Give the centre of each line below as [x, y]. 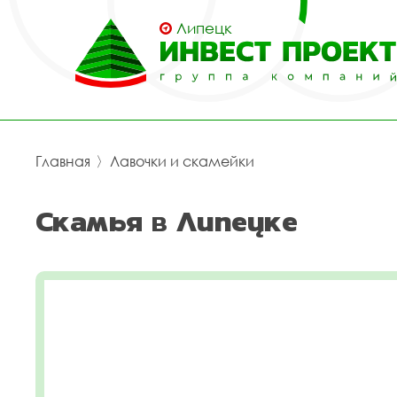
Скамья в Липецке [167, 221]
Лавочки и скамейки [182, 161]
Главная [63, 161]
